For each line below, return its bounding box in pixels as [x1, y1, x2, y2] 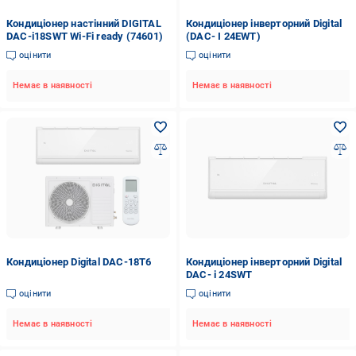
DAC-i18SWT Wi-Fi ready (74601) [6, 30, 163, 42]
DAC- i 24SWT [185, 269, 253, 281]
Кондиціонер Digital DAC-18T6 [6, 256, 152, 268]
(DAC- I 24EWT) [185, 30, 261, 42]
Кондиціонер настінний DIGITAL [6, 17, 161, 29]
